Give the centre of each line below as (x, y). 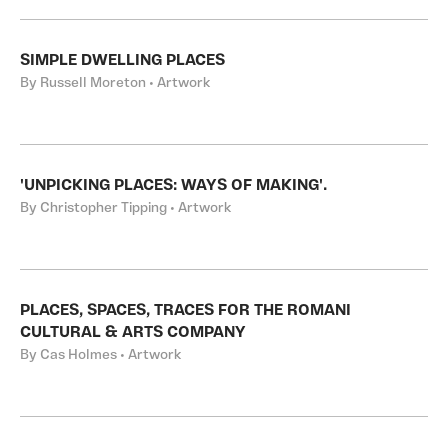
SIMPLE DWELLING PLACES (122, 61)
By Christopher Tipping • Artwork (125, 208)
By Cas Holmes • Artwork (100, 355)
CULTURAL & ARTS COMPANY (133, 333)
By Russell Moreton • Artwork (115, 83)
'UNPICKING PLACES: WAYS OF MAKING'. (173, 186)
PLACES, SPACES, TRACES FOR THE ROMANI (185, 311)
